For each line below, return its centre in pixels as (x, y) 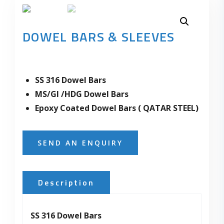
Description (66, 182)
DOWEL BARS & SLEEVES (99, 36)
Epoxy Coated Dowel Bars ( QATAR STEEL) (117, 108)
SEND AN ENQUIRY (80, 142)
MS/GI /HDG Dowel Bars (82, 94)
